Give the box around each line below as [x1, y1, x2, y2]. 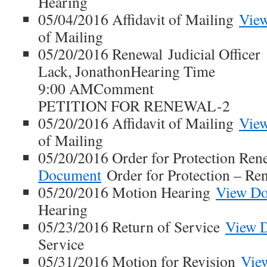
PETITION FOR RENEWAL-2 [38, 95, 230, 116]
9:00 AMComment [38, 78, 154, 98]
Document [38, 164, 101, 185]
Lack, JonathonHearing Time [38, 61, 215, 81]
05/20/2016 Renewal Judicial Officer [38, 44, 260, 64]
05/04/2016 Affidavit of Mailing [38, 9, 239, 29]
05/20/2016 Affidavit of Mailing [38, 113, 239, 133]
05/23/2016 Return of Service [38, 216, 225, 237]
